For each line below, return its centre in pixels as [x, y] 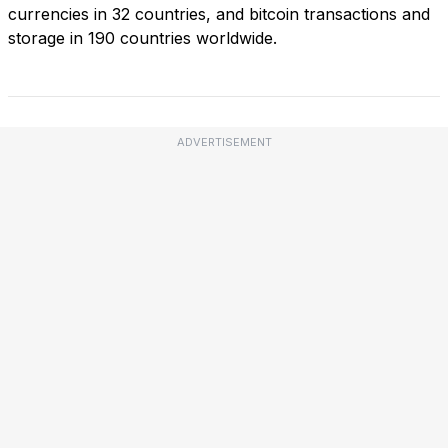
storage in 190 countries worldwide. [142, 37]
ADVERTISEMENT [224, 141]
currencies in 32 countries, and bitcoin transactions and [219, 13]
